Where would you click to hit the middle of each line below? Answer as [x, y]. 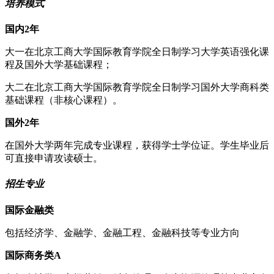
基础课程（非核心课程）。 [64, 100]
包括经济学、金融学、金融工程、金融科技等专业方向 [122, 232]
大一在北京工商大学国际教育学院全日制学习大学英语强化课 [137, 52]
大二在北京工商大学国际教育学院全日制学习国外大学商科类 [137, 87]
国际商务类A [33, 255]
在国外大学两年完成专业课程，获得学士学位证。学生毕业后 [137, 146]
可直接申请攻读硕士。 [54, 158]
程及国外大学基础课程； [59, 65]
